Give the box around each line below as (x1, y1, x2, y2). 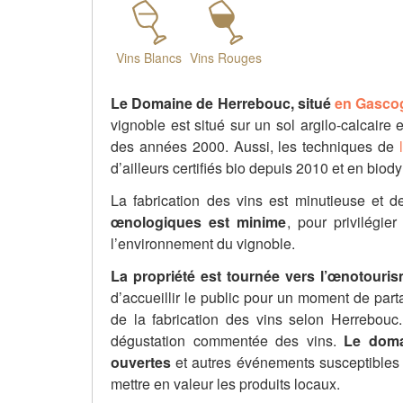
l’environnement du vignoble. (111, 232, 295, 254)
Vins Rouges (189, 48, 262, 67)
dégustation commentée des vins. (111, 329, 345, 351)
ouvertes (111, 351, 171, 372)
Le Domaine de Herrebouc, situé (111, 92, 336, 113)
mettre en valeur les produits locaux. (111, 372, 340, 394)
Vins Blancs (116, 48, 182, 67)
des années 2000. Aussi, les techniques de (111, 135, 399, 157)
